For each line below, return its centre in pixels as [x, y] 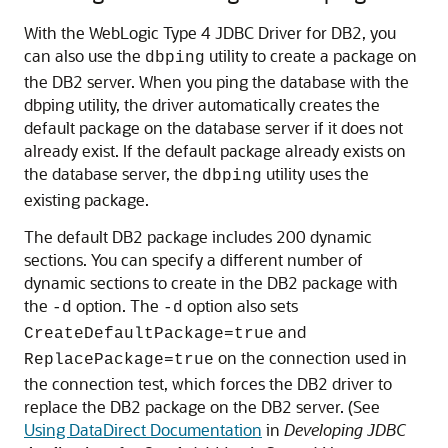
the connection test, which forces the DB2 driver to [208, 383]
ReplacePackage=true [119, 360]
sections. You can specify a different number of [193, 259]
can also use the [84, 55]
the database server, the [113, 173]
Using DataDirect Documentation [143, 429]
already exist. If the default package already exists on [215, 150]
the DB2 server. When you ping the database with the [216, 81]
